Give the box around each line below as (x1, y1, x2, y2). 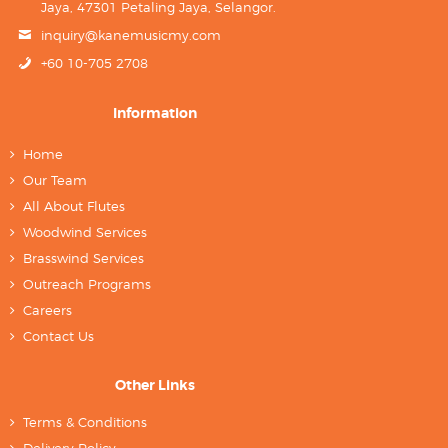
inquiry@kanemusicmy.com (41, 26, 221, 43)
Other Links (115, 375, 195, 394)
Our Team (23, 171, 88, 188)
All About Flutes (23, 197, 126, 214)
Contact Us (23, 327, 95, 344)
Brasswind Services (23, 249, 145, 266)
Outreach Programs (23, 275, 152, 292)
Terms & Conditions (23, 413, 148, 430)
